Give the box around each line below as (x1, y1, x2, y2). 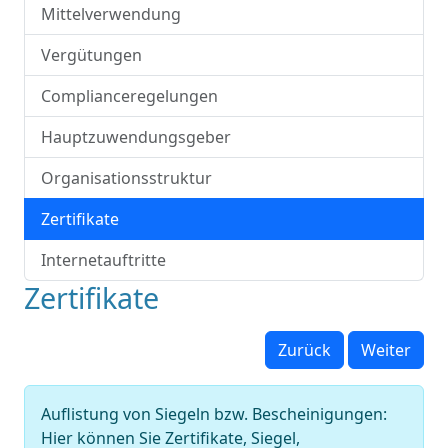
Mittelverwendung (41, 3, 181, 25)
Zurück (278, 339, 331, 361)
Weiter (361, 339, 411, 361)
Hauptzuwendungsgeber (41, 126, 231, 148)
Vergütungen (41, 44, 142, 66)
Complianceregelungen (41, 85, 218, 107)
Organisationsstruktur (41, 167, 212, 189)
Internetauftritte (41, 249, 166, 271)
